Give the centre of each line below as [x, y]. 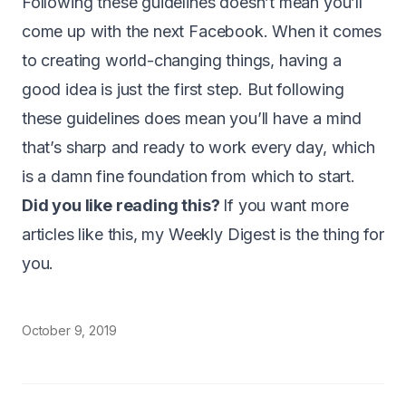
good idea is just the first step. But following [183, 89]
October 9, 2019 [69, 330]
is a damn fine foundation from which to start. [188, 176]
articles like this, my [95, 234]
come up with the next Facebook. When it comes [202, 31]
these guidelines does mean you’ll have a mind [192, 118]
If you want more [286, 205]
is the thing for [329, 234]
